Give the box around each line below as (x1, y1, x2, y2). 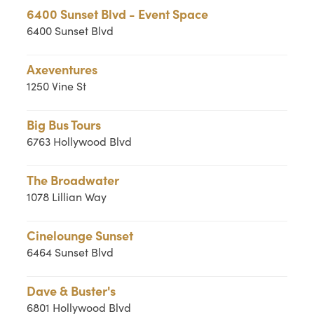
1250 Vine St (27, 78, 87, 93)
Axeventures (27, 60, 98, 78)
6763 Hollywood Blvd (27, 134, 132, 149)
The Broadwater (27, 171, 120, 189)
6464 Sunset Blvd (27, 245, 114, 259)
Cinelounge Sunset (27, 226, 134, 244)
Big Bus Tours (27, 116, 102, 133)
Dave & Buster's (27, 282, 116, 299)
